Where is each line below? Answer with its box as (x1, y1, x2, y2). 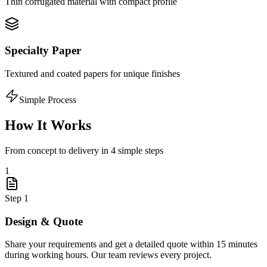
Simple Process (19, 95, 76, 105)
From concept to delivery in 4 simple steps (5, 145, 163, 156)
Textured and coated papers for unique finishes (5, 69, 180, 79)
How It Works (5, 117, 91, 133)
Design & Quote (5, 215, 83, 228)
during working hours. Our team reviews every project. (5, 250, 212, 260)
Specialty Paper (5, 44, 81, 57)
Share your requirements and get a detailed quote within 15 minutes (5, 239, 257, 250)
